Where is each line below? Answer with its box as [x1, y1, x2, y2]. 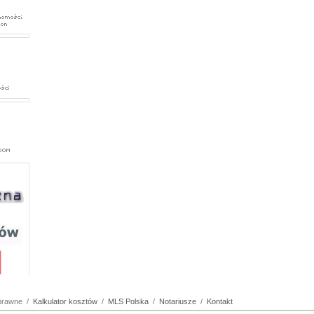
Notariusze [159, 297, 196, 306]
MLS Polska [108, 297, 149, 306]
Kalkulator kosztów [33, 297, 97, 306]
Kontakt [207, 297, 233, 306]
